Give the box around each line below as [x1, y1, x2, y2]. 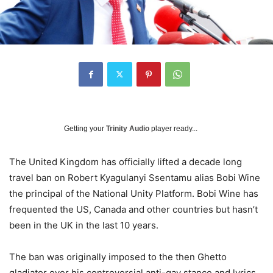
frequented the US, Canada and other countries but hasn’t [9, 203, 258, 215]
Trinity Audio [106, 124, 149, 133]
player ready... [149, 124, 197, 133]
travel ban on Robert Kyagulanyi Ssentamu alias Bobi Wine [9, 171, 260, 183]
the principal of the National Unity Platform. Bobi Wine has [9, 187, 258, 199]
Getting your [64, 124, 106, 133]
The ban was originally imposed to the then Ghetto [9, 250, 227, 263]
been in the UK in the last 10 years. [9, 219, 158, 231]
